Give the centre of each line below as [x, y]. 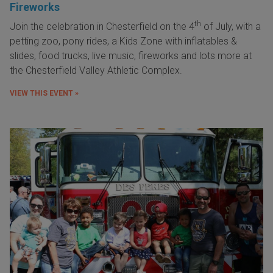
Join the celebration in [58, 27]
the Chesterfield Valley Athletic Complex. [97, 71]
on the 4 [176, 27]
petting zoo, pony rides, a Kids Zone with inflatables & [123, 41]
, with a [246, 27]
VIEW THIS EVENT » [44, 94]
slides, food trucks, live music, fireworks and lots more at [131, 56]
